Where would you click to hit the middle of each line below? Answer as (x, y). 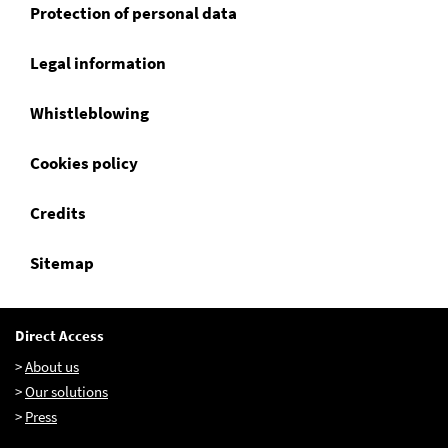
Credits (58, 213)
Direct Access (59, 335)
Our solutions (66, 391)
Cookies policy (84, 163)
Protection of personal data (133, 13)
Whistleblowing (89, 113)
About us (52, 366)
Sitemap (62, 263)
